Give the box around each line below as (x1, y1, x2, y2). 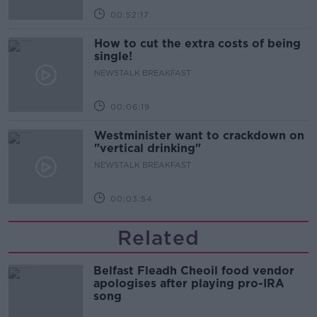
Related (117, 226, 200, 250)
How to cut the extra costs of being (94, 37, 301, 51)
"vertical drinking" (94, 142, 201, 156)
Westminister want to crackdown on (94, 129, 304, 143)
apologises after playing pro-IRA (93, 277, 284, 291)
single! (94, 50, 132, 64)
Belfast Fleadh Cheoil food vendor (93, 264, 294, 278)
